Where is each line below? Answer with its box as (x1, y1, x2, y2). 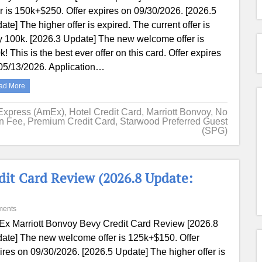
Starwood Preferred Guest (119, 116, 227, 126)
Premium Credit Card (27, 116, 115, 126)
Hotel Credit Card (68, 107, 142, 117)
